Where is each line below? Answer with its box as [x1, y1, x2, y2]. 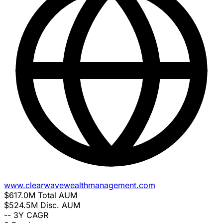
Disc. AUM [40, 200, 80, 211]
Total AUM [38, 190, 77, 201]
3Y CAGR [13, 210, 48, 221]
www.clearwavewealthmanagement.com [4, 180, 155, 191]
